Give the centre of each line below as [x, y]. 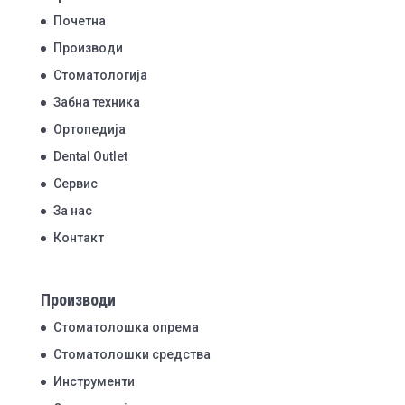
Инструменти [94, 381]
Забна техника [96, 102]
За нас [72, 210]
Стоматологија [100, 75]
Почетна [79, 20]
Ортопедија [89, 129]
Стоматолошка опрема [126, 327]
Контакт [78, 237]
